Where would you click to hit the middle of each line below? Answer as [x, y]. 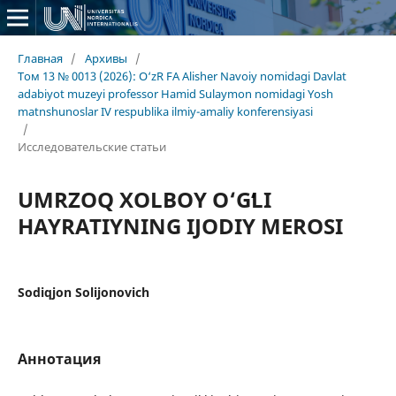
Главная [40, 58]
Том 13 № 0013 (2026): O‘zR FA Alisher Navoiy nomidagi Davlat [182, 76]
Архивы [106, 58]
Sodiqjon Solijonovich [83, 292]
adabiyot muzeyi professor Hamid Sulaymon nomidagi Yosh [175, 93]
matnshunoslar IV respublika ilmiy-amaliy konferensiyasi [165, 111]
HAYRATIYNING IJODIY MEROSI [180, 225]
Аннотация [59, 358]
